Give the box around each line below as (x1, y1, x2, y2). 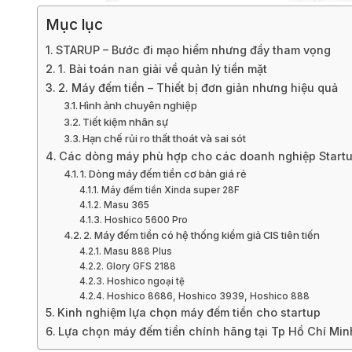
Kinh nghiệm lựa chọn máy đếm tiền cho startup (57, 305, 321, 319)
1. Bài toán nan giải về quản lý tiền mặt (57, 61, 267, 75)
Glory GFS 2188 (105, 260, 176, 272)
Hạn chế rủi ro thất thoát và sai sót (82, 131, 247, 145)
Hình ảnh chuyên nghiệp (79, 98, 198, 112)
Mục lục (46, 15, 103, 35)
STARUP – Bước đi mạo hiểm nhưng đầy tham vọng (55, 42, 331, 57)
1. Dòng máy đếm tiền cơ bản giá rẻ (80, 167, 247, 180)
